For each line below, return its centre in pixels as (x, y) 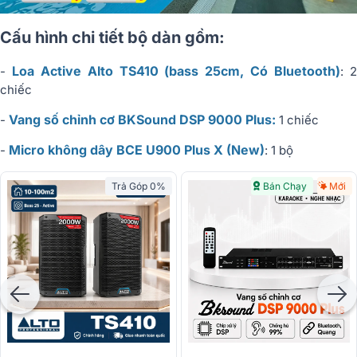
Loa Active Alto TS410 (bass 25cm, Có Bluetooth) (176, 71)
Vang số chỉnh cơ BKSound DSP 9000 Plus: (142, 120)
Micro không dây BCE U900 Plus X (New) (135, 150)
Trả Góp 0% (138, 186)
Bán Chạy (285, 186)
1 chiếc (297, 120)
